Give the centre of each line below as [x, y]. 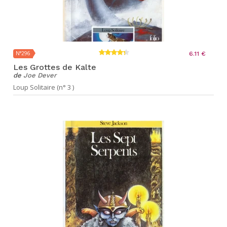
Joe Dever [40, 75]
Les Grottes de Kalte [55, 67]
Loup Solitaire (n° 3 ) [44, 87]
